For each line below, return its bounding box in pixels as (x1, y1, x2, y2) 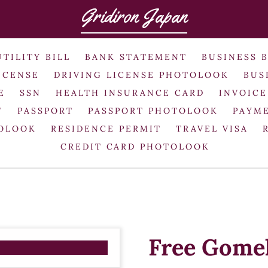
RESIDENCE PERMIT (51, 123, 162, 134)
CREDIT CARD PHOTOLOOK (60, 141, 211, 152)
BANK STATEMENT (85, 51, 187, 62)
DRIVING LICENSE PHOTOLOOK (54, 69, 229, 80)
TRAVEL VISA (175, 123, 248, 134)
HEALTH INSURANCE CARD (56, 87, 205, 98)
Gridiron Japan (81, 4, 187, 28)
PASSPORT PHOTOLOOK (88, 105, 218, 116)
